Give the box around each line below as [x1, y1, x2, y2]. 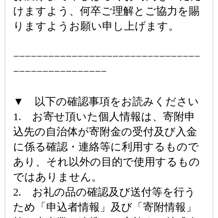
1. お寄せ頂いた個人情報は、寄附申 [13, 110, 195, 123]
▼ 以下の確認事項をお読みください [13, 95, 199, 108]
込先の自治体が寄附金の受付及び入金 [13, 126, 197, 138]
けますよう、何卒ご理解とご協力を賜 [13, 5, 200, 17]
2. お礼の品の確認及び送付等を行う [13, 186, 196, 198]
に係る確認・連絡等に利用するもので [13, 141, 199, 153]
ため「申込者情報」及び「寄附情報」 [13, 201, 197, 213]
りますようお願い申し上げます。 [13, 20, 179, 32]
